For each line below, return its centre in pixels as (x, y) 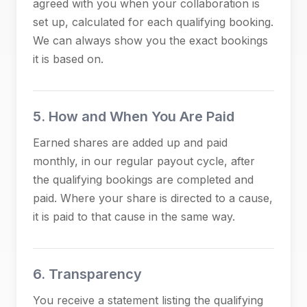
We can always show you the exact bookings (150, 40)
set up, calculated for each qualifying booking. (153, 22)
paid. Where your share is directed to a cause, (153, 198)
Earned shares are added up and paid (130, 143)
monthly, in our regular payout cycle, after (144, 161)
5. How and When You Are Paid (134, 116)
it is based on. (68, 59)
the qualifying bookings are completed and (143, 180)
